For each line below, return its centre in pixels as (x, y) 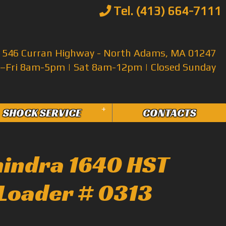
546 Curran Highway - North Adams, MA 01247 (109, 53)
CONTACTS (169, 113)
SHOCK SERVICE (42, 113)
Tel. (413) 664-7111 (166, 11)
